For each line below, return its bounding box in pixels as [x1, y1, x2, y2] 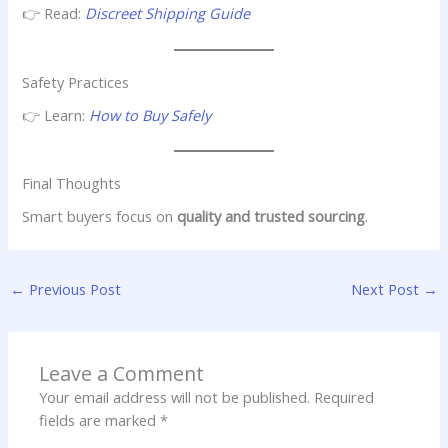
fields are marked [39, 410, 161, 431]
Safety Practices [22, 71, 130, 92]
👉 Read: [22, 3, 86, 24]
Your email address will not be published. [39, 387, 311, 408]
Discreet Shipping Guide [85, 3, 251, 24]
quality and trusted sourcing [177, 206, 366, 227]
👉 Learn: [22, 104, 90, 125]
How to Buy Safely [89, 104, 212, 125]
